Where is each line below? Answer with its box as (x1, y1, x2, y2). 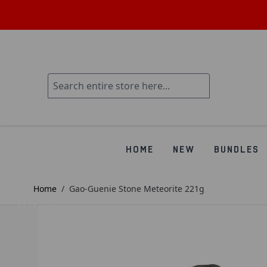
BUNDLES (213, 144, 259, 155)
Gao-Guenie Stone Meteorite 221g (69, 183, 204, 194)
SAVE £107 (17, 200, 60, 209)
